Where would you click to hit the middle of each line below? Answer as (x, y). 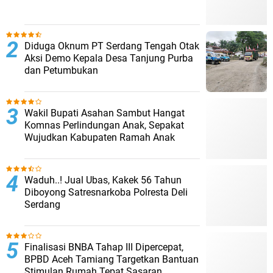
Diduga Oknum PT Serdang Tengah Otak (112, 46)
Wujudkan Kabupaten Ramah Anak (100, 137)
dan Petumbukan (61, 70)
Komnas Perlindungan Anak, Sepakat (104, 125)
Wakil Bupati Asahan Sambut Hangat (105, 113)
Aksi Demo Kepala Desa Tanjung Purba (109, 58)
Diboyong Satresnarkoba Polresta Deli (106, 192)
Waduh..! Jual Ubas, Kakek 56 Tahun (103, 180)
